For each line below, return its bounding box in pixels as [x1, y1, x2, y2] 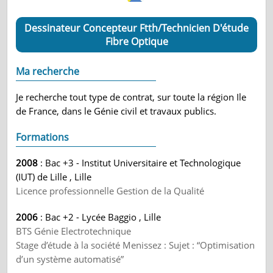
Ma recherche [16, 65, 80, 78]
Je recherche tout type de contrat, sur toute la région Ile [16, 91, 247, 103]
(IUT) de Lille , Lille [16, 171, 92, 183]
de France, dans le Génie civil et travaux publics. [16, 105, 217, 117]
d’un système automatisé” [16, 253, 124, 265]
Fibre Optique [105, 35, 168, 48]
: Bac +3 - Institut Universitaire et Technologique [38, 157, 241, 169]
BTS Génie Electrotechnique [16, 225, 132, 237]
